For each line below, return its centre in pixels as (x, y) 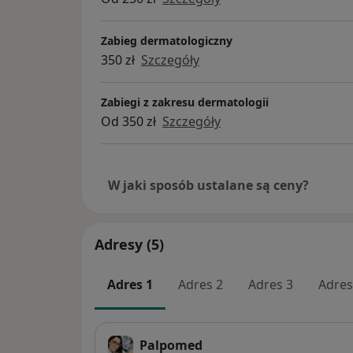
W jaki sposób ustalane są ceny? (208, 186)
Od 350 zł (128, 122)
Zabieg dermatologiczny (167, 41)
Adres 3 (271, 285)
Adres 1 (130, 285)
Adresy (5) (129, 245)
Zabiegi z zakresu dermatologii (185, 102)
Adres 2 (201, 285)
